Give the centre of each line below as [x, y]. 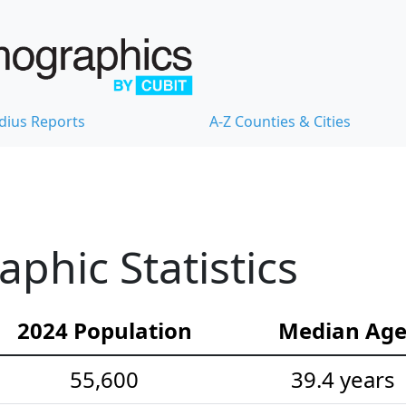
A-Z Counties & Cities [280, 122]
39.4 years [343, 380]
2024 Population [104, 331]
